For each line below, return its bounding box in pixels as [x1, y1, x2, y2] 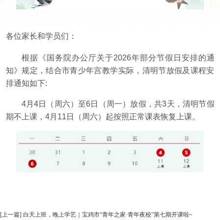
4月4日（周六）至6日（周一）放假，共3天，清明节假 [21, 100, 215, 109]
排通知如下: [5, 79, 47, 88]
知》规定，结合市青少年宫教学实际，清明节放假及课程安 [5, 66, 215, 75]
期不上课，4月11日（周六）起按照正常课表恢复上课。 [5, 112, 200, 121]
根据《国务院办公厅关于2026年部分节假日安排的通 [21, 54, 215, 62]
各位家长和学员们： [5, 32, 77, 41]
